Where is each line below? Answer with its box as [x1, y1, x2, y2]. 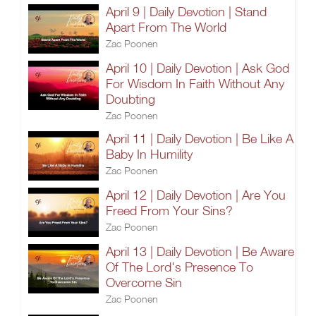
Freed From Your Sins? [106, 203, 233, 218]
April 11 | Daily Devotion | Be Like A [106, 131, 293, 146]
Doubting [106, 92, 155, 107]
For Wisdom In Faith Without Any [106, 76, 284, 91]
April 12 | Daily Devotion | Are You [106, 188, 286, 202]
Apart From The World [106, 20, 226, 35]
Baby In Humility [106, 147, 193, 162]
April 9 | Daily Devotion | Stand [106, 4, 267, 19]
